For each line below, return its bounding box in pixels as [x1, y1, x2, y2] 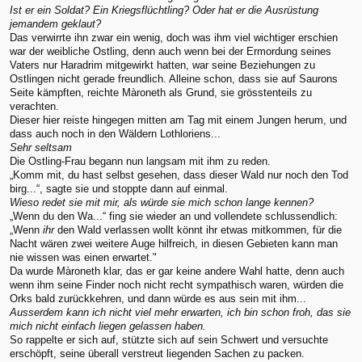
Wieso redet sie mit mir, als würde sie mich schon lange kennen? [10, 196, 314, 208]
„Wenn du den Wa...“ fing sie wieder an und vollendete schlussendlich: [10, 209, 338, 222]
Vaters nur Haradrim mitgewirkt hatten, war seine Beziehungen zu [10, 58, 315, 71]
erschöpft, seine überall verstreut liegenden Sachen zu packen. [10, 347, 305, 360]
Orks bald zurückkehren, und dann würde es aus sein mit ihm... [10, 292, 306, 305]
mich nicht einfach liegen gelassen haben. [10, 319, 206, 332]
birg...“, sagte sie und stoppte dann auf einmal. [10, 182, 228, 195]
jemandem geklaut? [10, 17, 101, 30]
